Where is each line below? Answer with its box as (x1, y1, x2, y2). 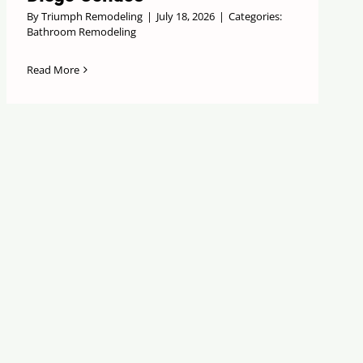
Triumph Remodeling (41, 8, 143, 23)
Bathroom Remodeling (27, 23, 137, 39)
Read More (27, 62, 80, 77)
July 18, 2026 (156, 8, 216, 23)
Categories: (228, 8, 283, 23)
